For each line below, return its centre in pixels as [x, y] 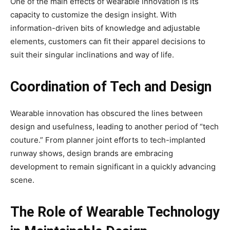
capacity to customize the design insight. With [93, 15]
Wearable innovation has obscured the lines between [107, 113]
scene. [22, 180]
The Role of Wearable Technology [115, 212]
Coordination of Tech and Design [111, 87]
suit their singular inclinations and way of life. [92, 55]
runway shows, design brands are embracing [92, 154]
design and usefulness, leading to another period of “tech [114, 127]
